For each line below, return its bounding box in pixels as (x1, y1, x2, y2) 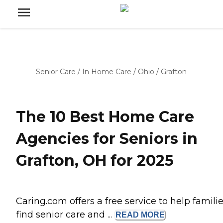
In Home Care (82, 67, 131, 76)
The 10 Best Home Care (16, 108, 194, 126)
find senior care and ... (16, 209, 114, 221)
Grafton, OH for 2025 (16, 151, 174, 170)
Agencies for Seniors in (16, 129, 198, 148)
